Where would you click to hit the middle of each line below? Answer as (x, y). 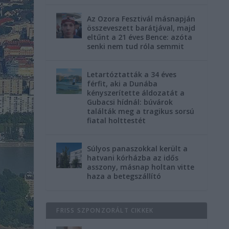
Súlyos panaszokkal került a (138, 148)
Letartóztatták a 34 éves (132, 74)
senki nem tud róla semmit (136, 46)
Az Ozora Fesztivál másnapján (141, 19)
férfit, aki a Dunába (122, 84)
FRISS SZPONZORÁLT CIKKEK (105, 210)
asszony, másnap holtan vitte (141, 167)
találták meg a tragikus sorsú (141, 111)
